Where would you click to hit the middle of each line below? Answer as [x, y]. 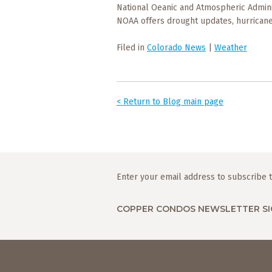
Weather [231, 48]
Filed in [132, 48]
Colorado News [176, 48]
